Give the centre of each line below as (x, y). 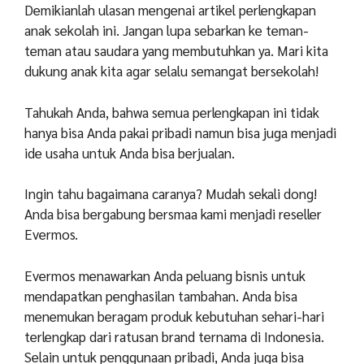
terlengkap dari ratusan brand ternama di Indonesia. (174, 336)
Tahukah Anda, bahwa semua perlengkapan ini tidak (172, 112)
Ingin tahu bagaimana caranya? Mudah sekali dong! (171, 194)
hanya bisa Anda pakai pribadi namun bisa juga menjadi (180, 132)
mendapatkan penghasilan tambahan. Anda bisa (161, 295)
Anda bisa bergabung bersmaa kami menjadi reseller (173, 214)
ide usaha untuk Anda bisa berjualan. (130, 152)
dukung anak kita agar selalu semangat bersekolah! (171, 71)
